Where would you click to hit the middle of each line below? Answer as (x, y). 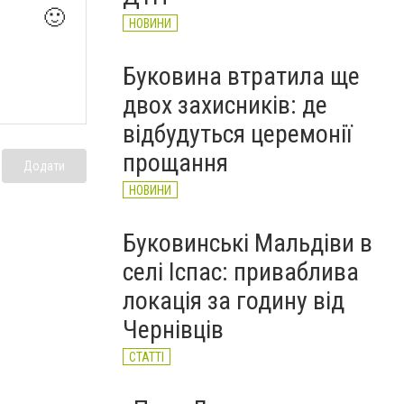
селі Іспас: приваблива (241, 272)
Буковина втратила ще (241, 76)
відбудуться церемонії (237, 134)
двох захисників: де (225, 105)
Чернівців (173, 330)
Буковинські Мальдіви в (248, 243)
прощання (175, 163)
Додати (44, 165)
